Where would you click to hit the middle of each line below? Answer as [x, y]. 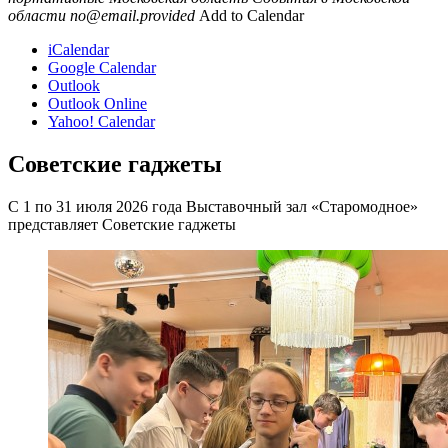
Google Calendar [102, 67]
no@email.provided [132, 15]
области [37, 15]
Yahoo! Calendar [101, 121]
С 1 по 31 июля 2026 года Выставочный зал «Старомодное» [213, 206]
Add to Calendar [251, 15]
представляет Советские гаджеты [122, 224]
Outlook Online [97, 103]
